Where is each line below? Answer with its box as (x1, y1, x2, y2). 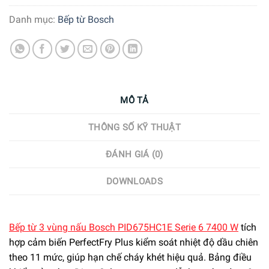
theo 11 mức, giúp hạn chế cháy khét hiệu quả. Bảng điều (9, 252, 252, 264)
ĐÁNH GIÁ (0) (106, 149, 163, 160)
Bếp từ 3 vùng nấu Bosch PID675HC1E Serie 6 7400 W (9, 222, 238, 234)
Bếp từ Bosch (58, 13, 114, 25)
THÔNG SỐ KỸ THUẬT (88, 122, 181, 133)
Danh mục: (9, 13, 58, 25)
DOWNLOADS (106, 176, 163, 187)
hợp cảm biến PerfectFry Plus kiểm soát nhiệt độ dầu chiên (9, 237, 258, 249)
